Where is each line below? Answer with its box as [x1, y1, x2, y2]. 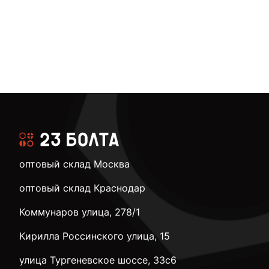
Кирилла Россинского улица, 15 [19, 229, 170, 242]
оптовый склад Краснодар [19, 181, 145, 194]
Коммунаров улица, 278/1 [19, 205, 140, 218]
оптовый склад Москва [19, 157, 130, 170]
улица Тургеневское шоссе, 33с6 [19, 253, 177, 266]
